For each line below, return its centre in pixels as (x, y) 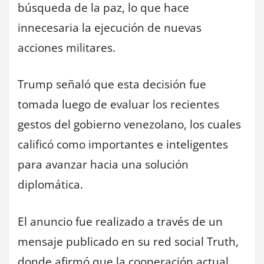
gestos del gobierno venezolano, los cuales (129, 125)
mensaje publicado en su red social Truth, (128, 241)
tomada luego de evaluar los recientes (118, 105)
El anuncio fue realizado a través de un (120, 221)
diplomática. (50, 185)
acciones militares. (67, 47)
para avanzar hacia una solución (103, 165)
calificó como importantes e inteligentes (123, 145)
